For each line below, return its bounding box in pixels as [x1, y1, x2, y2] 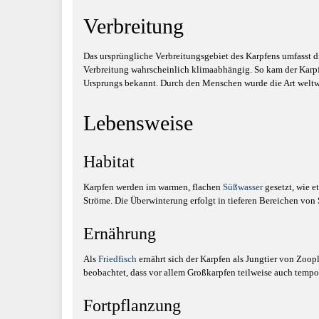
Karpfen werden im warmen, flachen [83, 182, 223, 192]
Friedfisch [98, 253, 137, 264]
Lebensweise [83, 111, 193, 135]
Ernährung [83, 224, 156, 243]
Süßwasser [223, 182, 263, 192]
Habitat [83, 152, 135, 171]
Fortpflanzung [83, 296, 181, 315]
